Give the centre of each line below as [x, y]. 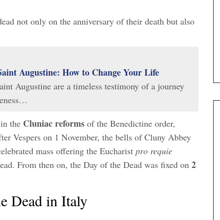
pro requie [154, 151]
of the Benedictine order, [130, 123]
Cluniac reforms [54, 123]
